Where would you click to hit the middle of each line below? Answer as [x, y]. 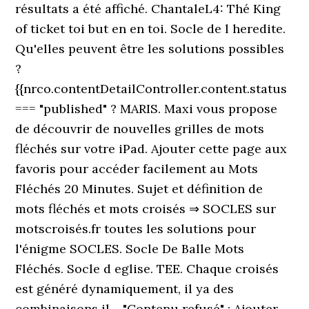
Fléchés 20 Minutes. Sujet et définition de [139, 189]
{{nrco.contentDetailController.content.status [151, 89]
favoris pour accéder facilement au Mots [137, 169]
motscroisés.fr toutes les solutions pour [136, 229]
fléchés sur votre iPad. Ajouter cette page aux [151, 149]
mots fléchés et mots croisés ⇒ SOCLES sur [146, 209]
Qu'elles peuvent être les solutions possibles [150, 49]
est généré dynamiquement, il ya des [125, 289]
